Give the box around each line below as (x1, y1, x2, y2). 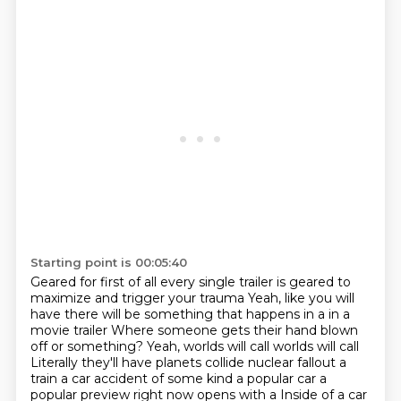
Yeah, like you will (247, 290, 354, 306)
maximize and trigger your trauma (30, 290, 248, 306)
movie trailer (30, 322, 111, 338)
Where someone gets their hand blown (110, 322, 358, 338)
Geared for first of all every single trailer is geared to (30, 274, 351, 290)
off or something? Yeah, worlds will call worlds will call (30, 338, 359, 354)
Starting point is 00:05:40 (30, 255, 187, 269)
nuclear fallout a (247, 354, 346, 371)
